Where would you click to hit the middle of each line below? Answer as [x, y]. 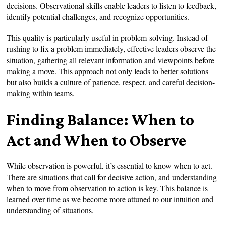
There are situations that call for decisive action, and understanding [112, 177]
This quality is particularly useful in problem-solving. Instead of [107, 37]
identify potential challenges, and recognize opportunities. [98, 16]
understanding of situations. [50, 210]
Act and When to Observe [97, 140]
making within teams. [41, 93]
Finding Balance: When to [101, 119]
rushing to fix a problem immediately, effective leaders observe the [111, 48]
